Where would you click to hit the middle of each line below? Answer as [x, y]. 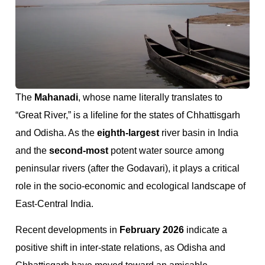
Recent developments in [67, 230]
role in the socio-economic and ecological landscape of [130, 186]
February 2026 [152, 230]
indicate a [206, 230]
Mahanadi [56, 97]
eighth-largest [128, 132]
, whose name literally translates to [150, 97]
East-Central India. [54, 203]
